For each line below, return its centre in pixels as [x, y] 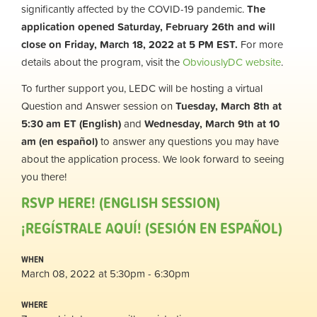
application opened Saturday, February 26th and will [148, 26]
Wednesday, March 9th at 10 [212, 123]
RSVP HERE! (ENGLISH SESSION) [121, 202]
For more [262, 44]
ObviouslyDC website [232, 62]
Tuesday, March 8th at [229, 106]
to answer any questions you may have [188, 141]
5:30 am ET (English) [73, 123]
